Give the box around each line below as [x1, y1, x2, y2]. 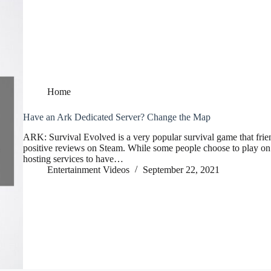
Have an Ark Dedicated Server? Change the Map [23, 112, 211, 123]
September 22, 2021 [143, 165, 220, 175]
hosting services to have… [23, 154, 123, 165]
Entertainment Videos [47, 165, 129, 175]
